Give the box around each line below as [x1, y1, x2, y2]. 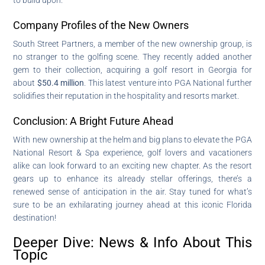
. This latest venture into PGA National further [84, 77, 252, 88]
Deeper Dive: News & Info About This [13, 234, 252, 251]
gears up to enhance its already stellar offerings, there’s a [13, 173, 252, 183]
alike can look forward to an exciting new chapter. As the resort [13, 160, 252, 170]
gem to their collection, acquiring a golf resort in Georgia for [13, 64, 252, 75]
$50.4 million [37, 77, 85, 88]
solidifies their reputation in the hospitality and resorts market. [13, 91, 240, 101]
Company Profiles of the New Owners [13, 18, 189, 31]
